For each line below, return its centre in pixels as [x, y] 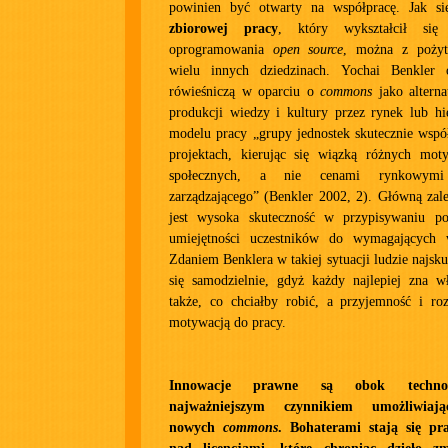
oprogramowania [221, 49]
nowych [196, 427]
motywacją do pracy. [227, 322]
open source [308, 49]
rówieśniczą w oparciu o [244, 91]
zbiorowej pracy [223, 28]
